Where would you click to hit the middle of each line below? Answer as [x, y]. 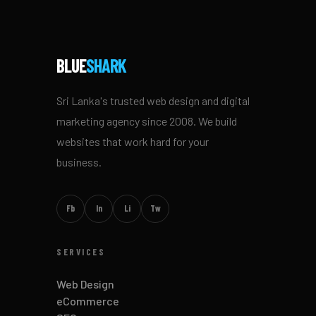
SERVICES [81, 251]
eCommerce [88, 300]
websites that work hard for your [133, 141]
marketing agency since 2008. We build [147, 121]
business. [79, 162]
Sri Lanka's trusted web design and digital [153, 100]
